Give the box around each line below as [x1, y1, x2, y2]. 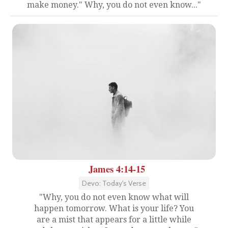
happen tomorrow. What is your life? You [34, 204, 194, 213]
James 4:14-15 [88, 162, 145, 176]
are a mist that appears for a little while [37, 215, 191, 224]
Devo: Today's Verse [82, 179, 146, 188]
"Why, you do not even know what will [39, 192, 189, 202]
